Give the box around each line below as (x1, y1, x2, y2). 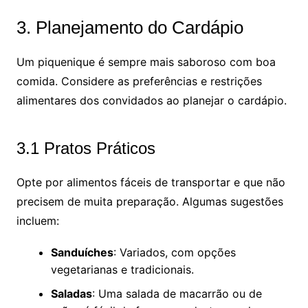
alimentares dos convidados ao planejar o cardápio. (16, 93, 287, 107)
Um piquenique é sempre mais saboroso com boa (16, 54, 276, 69)
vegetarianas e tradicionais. (50, 262, 194, 276)
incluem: (16, 213, 59, 228)
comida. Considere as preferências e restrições (16, 74, 262, 88)
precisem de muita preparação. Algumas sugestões (16, 194, 283, 208)
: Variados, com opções (113, 245, 236, 259)
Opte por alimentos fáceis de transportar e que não (16, 175, 285, 189)
